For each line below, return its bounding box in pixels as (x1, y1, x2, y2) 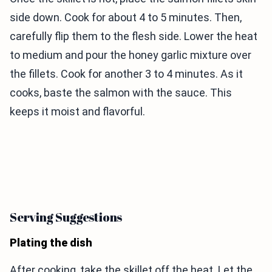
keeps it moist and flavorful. (10, 105, 145, 118)
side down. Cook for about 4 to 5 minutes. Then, (10, 11, 242, 24)
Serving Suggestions (10, 209, 123, 225)
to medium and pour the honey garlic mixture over (10, 49, 251, 61)
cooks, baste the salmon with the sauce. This (10, 86, 232, 99)
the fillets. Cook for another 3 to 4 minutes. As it (10, 67, 243, 80)
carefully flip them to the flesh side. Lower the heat (10, 30, 257, 42)
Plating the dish (10, 236, 92, 249)
